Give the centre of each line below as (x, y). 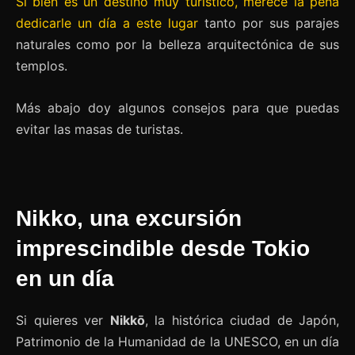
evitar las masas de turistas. (99, 129)
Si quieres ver (63, 320)
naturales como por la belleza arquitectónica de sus (177, 44)
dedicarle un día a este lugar (107, 23)
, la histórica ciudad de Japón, (242, 320)
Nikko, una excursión (129, 218)
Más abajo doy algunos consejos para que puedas (177, 107)
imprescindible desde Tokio (163, 248)
